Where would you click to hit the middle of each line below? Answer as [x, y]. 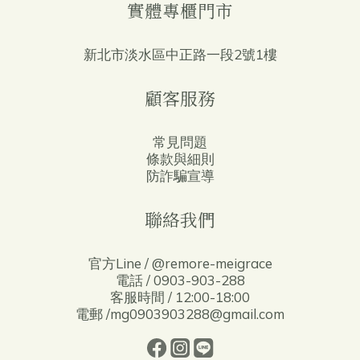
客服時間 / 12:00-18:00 [180, 297]
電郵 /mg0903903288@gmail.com [180, 314]
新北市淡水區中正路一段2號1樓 [180, 55]
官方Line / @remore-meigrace [180, 264]
